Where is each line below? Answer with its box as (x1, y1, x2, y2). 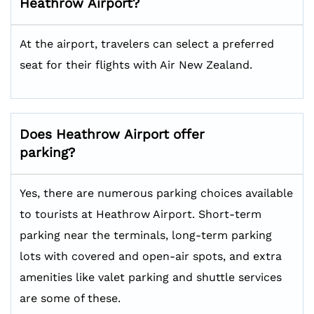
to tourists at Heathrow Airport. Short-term (20, 207, 261, 221)
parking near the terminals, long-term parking (20, 228, 272, 242)
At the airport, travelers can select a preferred (20, 37, 274, 50)
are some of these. (20, 292, 121, 305)
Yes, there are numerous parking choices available (20, 186, 293, 200)
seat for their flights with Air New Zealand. (20, 58, 252, 71)
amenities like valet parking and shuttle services (20, 271, 282, 284)
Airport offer (124, 126, 205, 142)
